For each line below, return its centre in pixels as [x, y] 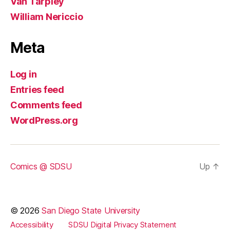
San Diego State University [91, 210]
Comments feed [46, 105]
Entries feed [37, 89]
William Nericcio [47, 16]
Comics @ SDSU [41, 166]
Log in [24, 74]
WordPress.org [44, 120]
